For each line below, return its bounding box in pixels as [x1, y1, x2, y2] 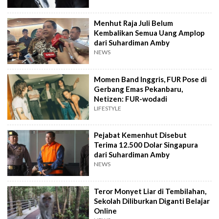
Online [94, 206, 117, 215]
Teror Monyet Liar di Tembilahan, [94, 186, 207, 196]
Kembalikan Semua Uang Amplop [94, 28, 205, 38]
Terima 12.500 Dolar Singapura [94, 140, 198, 150]
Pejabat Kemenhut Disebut [94, 131, 187, 140]
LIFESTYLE [94, 104, 122, 112]
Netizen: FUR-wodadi [94, 94, 168, 103]
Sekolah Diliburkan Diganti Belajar [94, 196, 210, 205]
